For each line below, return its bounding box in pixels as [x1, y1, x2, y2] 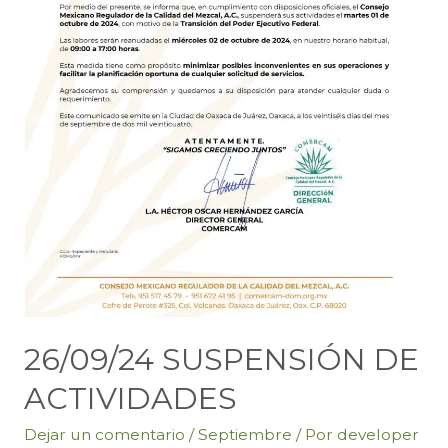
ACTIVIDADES [23, 379, 237, 417]
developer [336, 424, 419, 444]
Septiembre [197, 424, 292, 444]
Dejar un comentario [23, 424, 185, 444]
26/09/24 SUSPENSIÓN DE [23, 340, 419, 378]
